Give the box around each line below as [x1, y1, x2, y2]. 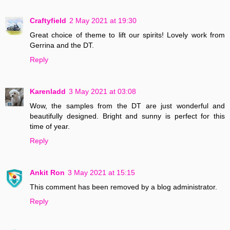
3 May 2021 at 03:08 [69, 87, 136, 95]
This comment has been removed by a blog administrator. [30, 182, 217, 191]
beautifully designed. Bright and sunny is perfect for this [30, 111, 225, 120]
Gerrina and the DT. [30, 41, 94, 49]
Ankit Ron [30, 168, 65, 177]
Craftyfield [30, 16, 66, 25]
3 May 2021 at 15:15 [68, 168, 135, 177]
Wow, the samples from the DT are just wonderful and [30, 101, 225, 110]
